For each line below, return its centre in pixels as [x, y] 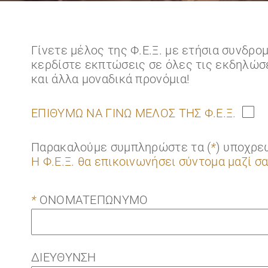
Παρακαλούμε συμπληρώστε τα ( [121, 147]
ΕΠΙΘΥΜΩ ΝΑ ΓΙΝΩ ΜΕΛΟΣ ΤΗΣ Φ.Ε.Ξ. [134, 113]
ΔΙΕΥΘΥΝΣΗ [64, 257]
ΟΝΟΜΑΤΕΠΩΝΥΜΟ [92, 200]
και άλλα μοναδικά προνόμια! [111, 79]
